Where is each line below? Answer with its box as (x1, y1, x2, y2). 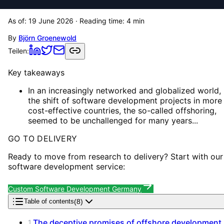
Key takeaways (8, 67, 64, 77)
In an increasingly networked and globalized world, (28, 85, 221, 95)
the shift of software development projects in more (28, 95, 222, 105)
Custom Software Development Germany (8, 184, 141, 193)
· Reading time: (73, 16, 126, 25)
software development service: (8, 161, 125, 171)
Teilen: (8, 46, 29, 55)
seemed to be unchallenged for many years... (28, 115, 198, 125)
